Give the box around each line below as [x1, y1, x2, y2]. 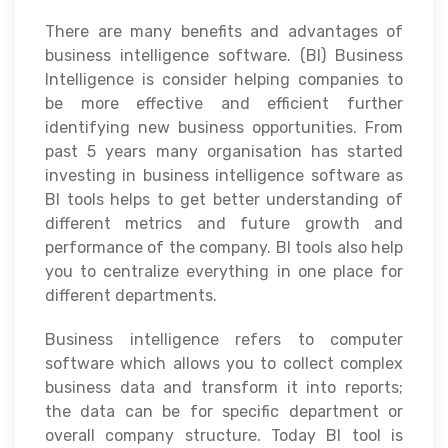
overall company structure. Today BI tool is [45, 426, 403, 446]
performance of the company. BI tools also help [45, 238, 403, 258]
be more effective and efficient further [45, 94, 403, 114]
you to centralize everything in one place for [45, 262, 403, 282]
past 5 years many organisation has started [45, 142, 403, 162]
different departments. [45, 286, 217, 306]
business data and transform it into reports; [45, 378, 403, 398]
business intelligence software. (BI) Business [45, 46, 403, 66]
